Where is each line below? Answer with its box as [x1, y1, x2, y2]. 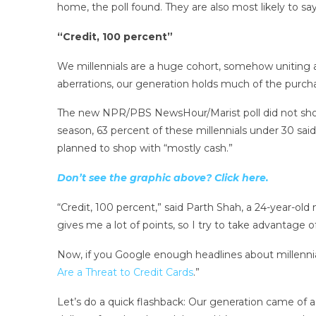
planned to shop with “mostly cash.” [56, 142, 233, 155]
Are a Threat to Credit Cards [56, 265, 193, 279]
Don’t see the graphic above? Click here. [56, 171, 269, 185]
